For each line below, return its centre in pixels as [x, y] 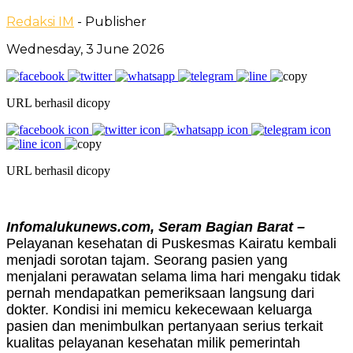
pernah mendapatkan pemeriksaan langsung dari [160, 293]
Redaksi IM [40, 21]
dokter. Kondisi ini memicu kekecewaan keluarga [159, 309]
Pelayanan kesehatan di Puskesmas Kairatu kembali [171, 243]
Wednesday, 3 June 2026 [85, 49]
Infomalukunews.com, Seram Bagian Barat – [156, 227]
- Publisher [112, 21]
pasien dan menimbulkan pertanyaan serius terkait [165, 326]
